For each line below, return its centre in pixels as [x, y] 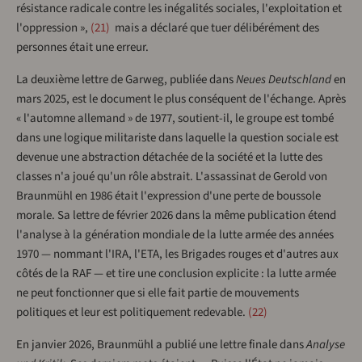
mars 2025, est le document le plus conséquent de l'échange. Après [181, 99]
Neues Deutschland [284, 79]
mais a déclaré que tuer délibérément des [216, 27]
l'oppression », [52, 27]
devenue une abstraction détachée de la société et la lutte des [169, 157]
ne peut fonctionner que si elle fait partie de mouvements [158, 293]
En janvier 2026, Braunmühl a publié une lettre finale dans [161, 344]
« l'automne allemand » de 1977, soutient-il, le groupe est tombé [175, 118]
